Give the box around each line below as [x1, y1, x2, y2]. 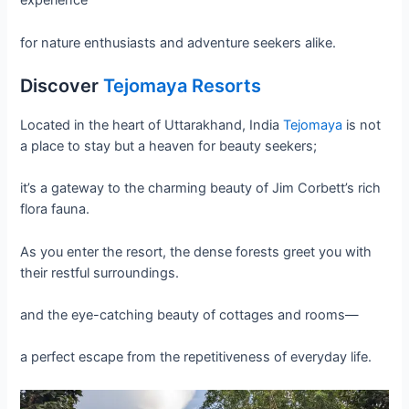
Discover [20, 75, 104, 98]
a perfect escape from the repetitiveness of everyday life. [20, 349, 372, 366]
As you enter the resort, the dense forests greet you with [20, 243, 372, 260]
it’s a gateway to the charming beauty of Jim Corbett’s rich [20, 180, 382, 197]
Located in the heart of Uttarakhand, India [20, 117, 280, 134]
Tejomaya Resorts [103, 75, 262, 98]
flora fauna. [20, 201, 90, 218]
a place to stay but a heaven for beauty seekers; [20, 138, 318, 155]
